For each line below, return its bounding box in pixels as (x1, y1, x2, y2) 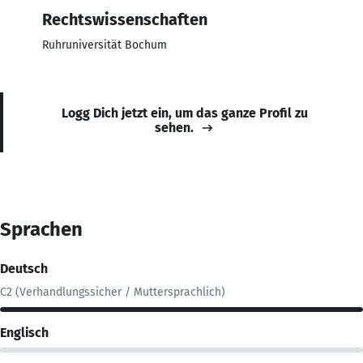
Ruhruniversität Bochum (42, 37, 167, 52)
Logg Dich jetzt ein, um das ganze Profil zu (62, 105, 308, 121)
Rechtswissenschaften (42, 9, 207, 29)
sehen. (155, 119, 194, 135)
